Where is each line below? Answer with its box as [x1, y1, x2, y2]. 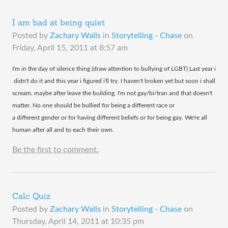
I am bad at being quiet [12, 19, 105, 28]
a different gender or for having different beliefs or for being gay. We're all [12, 115, 207, 121]
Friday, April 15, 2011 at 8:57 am [12, 44, 128, 52]
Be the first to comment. [12, 146, 99, 154]
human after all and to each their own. [12, 127, 114, 133]
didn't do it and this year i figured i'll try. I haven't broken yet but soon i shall [12, 78, 215, 84]
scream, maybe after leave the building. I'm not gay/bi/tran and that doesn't [12, 90, 212, 97]
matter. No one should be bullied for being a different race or [12, 102, 175, 109]
